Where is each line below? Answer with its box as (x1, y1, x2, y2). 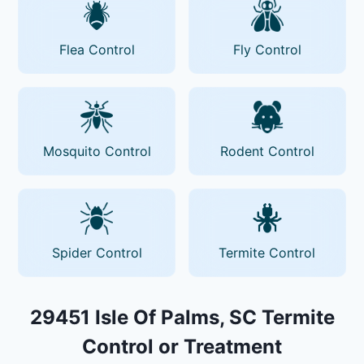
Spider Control (51, 244, 142, 261)
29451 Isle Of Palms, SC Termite (29, 305, 335, 329)
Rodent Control (219, 142, 314, 159)
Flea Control (58, 41, 135, 58)
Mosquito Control (42, 142, 151, 159)
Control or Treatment (82, 334, 282, 358)
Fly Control (232, 41, 301, 58)
